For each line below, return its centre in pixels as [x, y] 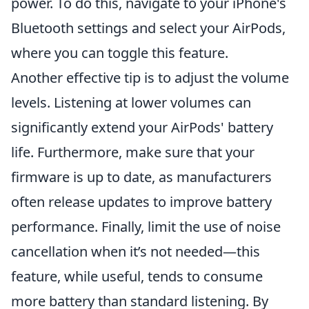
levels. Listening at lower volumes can [131, 103]
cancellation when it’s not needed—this [136, 252]
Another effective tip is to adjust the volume [150, 78]
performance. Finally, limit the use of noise [146, 227]
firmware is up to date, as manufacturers [141, 177]
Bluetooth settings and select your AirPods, [148, 28]
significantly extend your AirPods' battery [142, 128]
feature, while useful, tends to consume [137, 277]
